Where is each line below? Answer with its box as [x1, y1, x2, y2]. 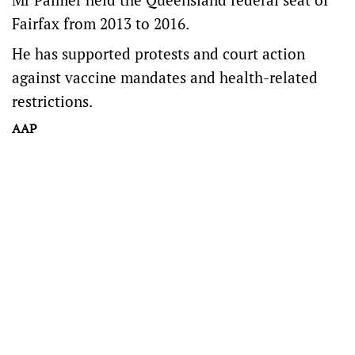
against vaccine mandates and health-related [12, 67, 318, 87]
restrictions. [12, 91, 93, 111]
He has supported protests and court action [12, 44, 305, 63]
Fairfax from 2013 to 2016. [12, 13, 189, 33]
